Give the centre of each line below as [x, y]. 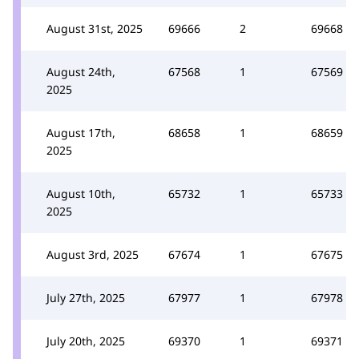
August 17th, [81, 132]
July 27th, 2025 [86, 297]
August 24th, [81, 71]
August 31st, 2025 [95, 28]
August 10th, [81, 193]
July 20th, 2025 [86, 341]
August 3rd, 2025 [93, 254]
